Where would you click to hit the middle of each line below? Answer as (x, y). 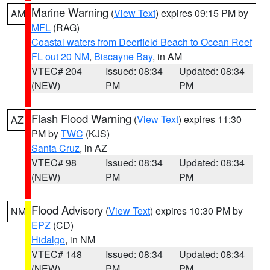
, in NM (80, 240)
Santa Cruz (55, 148)
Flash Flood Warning (81, 118)
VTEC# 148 (57, 254)
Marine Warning (70, 12)
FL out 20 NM (60, 56)
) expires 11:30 (210, 119)
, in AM (167, 56)
